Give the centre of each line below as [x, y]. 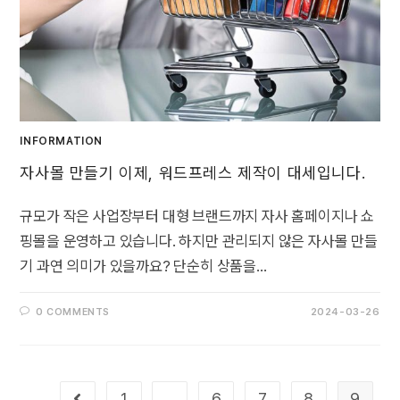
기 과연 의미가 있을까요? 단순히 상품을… [143, 266]
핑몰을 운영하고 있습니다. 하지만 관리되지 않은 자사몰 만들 [199, 241]
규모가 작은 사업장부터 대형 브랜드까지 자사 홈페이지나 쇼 [197, 216]
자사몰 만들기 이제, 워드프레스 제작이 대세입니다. [193, 172]
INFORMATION [62, 141]
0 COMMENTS [73, 312]
